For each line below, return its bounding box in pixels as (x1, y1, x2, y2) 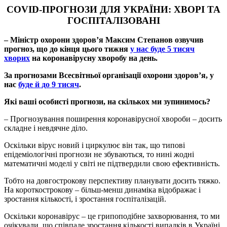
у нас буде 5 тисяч (130, 45, 195, 54)
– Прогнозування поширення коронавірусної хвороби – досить (4, 115, 222, 124)
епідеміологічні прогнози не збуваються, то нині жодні (4, 150, 194, 159)
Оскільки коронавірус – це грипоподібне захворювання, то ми (4, 212, 220, 221)
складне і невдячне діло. (4, 124, 88, 133)
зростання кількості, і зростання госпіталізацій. (4, 195, 166, 204)
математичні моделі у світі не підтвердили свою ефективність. (4, 159, 220, 168)
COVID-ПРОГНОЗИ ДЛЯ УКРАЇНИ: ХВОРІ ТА (7, 4, 220, 15)
